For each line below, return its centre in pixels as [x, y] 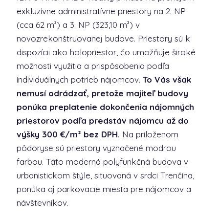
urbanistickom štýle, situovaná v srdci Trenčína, [105, 175]
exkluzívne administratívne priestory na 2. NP [101, 11]
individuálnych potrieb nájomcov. [79, 79]
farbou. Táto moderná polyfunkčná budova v [102, 162]
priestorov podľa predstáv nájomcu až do [102, 120]
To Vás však [167, 79]
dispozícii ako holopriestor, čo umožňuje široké [106, 52]
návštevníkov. [42, 203]
